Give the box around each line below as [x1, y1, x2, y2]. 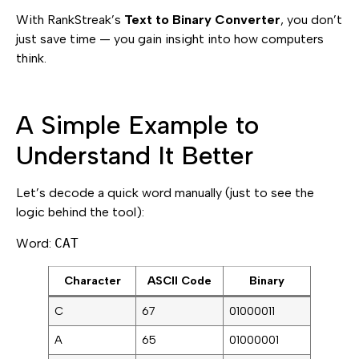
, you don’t [280, 11, 342, 27]
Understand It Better [16, 140, 253, 171]
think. [16, 50, 46, 66]
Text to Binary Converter [124, 11, 280, 27]
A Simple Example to [16, 110, 259, 141]
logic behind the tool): [16, 204, 144, 220]
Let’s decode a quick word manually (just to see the [16, 185, 314, 201]
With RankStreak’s [16, 11, 124, 27]
